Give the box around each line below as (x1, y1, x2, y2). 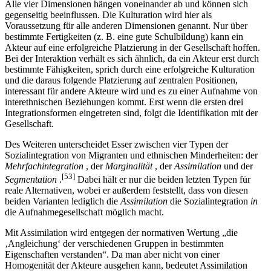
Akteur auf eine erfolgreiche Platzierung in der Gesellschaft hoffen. (5, 53, 260, 64)
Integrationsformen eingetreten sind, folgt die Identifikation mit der (5, 119, 258, 129)
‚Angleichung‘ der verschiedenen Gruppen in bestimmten (5, 249, 224, 260)
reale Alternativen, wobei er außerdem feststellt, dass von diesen (5, 196, 248, 207)
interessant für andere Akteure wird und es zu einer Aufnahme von (5, 97, 258, 108)
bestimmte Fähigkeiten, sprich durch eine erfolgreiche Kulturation (5, 75, 255, 86)
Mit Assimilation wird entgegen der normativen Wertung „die (5, 238, 238, 249)
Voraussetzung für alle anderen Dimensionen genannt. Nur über (5, 31, 247, 42)
